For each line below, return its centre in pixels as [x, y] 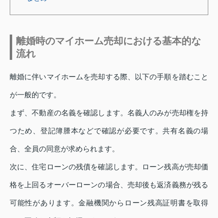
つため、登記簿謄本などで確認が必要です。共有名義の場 [109, 131]
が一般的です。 [35, 95]
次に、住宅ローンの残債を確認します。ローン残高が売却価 [109, 167]
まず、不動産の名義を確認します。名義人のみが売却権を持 [109, 113]
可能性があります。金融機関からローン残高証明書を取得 [109, 203]
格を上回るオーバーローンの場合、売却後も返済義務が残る [109, 185]
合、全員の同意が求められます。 [64, 149]
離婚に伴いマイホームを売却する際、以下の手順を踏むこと [109, 77]
